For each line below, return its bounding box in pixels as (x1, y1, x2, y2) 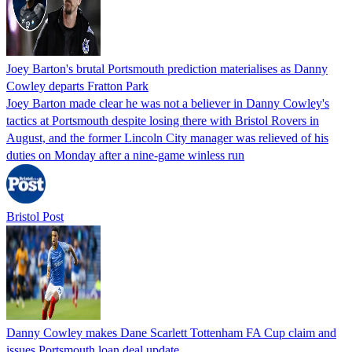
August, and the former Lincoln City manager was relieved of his (6, 130, 328, 145)
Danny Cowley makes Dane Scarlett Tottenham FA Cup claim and (6, 325, 336, 339)
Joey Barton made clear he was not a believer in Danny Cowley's (6, 96, 329, 110)
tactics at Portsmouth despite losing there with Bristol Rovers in (6, 113, 319, 127)
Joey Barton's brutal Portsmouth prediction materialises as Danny (6, 61, 328, 75)
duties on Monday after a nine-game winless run (6, 148, 244, 162)
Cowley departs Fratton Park (6, 79, 148, 93)
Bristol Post (6, 209, 64, 223)
